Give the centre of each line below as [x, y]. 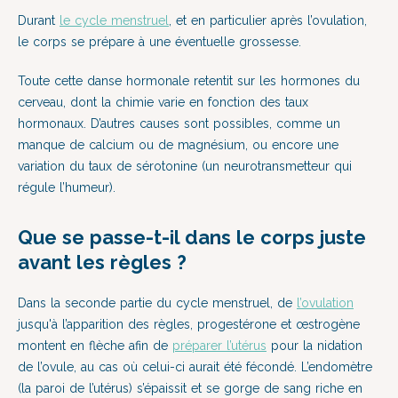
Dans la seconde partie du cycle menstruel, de [157, 303]
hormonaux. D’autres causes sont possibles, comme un [179, 123]
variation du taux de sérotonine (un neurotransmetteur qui [185, 166]
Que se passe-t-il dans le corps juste [192, 237]
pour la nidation [314, 346]
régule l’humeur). [67, 187]
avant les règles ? [102, 262]
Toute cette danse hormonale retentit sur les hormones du [189, 81]
